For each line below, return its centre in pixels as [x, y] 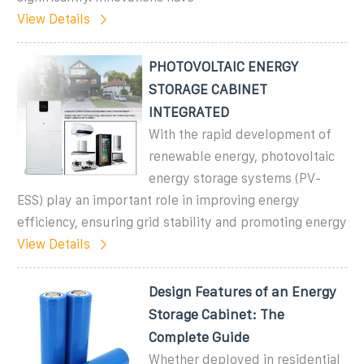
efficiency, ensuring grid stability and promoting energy [182, 222]
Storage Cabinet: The [217, 314]
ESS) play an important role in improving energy [158, 200]
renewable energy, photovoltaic [242, 156]
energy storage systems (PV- [235, 178]
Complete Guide [199, 337]
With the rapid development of [240, 134]
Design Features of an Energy [243, 291]
